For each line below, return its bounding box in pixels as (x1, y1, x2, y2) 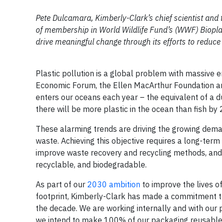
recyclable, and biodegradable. (36, 160, 147, 169)
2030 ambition (87, 179, 140, 189)
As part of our (36, 179, 87, 189)
